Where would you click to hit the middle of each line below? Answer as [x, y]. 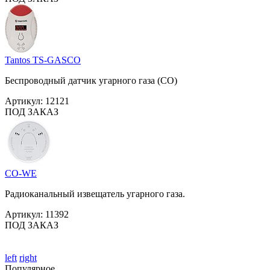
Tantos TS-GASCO [43, 60]
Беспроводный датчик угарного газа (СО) [91, 80]
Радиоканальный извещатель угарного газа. [95, 193]
